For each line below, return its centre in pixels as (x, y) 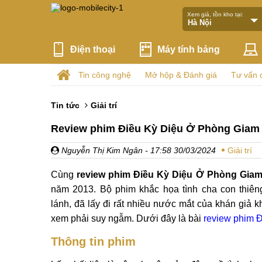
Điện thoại (93, 49)
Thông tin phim (93, 242)
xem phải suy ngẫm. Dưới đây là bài (127, 218)
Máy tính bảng (189, 49)
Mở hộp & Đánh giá (181, 75)
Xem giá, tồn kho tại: (215, 14)
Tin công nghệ (105, 75)
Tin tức (65, 105)
